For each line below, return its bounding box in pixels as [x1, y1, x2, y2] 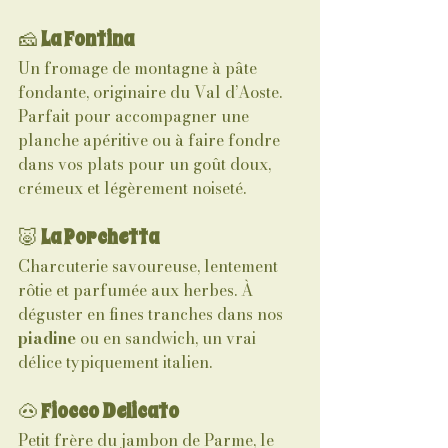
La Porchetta [41, 224, 159, 251]
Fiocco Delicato [41, 398, 179, 425]
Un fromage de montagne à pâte [18, 56, 261, 80]
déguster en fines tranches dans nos [18, 302, 287, 326]
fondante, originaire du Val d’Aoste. [18, 80, 286, 104]
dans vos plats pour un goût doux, [18, 152, 275, 176]
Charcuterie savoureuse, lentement [18, 254, 282, 278]
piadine [18, 326, 76, 350]
